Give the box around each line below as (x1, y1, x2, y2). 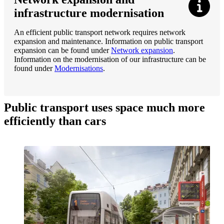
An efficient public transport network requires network (14, 27, 185, 36)
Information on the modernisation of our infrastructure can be (14, 54, 206, 63)
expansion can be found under (14, 45, 111, 54)
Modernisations (54, 63, 103, 72)
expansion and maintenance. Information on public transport (14, 36, 203, 45)
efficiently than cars (4, 114, 106, 127)
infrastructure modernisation (14, 6, 164, 19)
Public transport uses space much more (4, 100, 205, 114)
